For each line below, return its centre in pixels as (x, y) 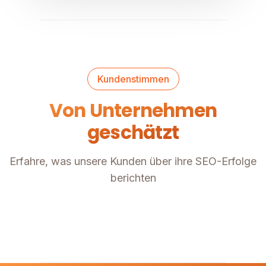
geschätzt (133, 133)
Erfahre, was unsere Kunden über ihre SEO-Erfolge (133, 161)
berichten (133, 178)
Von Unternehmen (133, 111)
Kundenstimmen (133, 79)
